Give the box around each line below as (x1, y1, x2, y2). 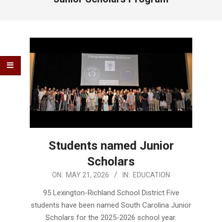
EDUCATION (133, 170, 170, 179)
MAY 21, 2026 (66, 170, 109, 179)
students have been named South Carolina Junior (31, 200, 191, 210)
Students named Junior (48, 138, 174, 153)
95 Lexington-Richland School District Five (43, 188, 179, 197)
